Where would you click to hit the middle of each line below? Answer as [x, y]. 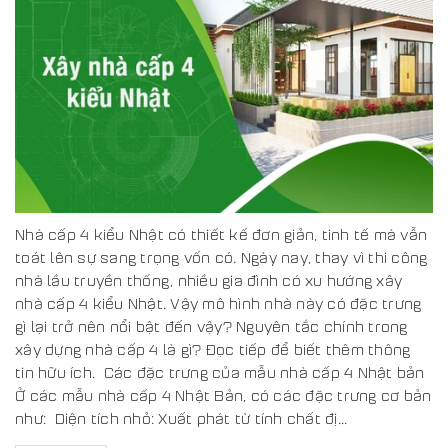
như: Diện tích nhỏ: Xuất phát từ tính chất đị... [181, 417]
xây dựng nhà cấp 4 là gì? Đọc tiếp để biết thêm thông [213, 348]
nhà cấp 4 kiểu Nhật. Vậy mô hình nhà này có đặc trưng [218, 302]
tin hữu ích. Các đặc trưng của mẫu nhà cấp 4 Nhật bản [220, 371]
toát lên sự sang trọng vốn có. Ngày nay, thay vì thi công [221, 256]
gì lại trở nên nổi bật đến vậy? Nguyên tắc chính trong [211, 325]
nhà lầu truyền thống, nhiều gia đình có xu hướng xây [208, 279]
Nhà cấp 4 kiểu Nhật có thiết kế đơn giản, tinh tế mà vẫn [221, 233]
